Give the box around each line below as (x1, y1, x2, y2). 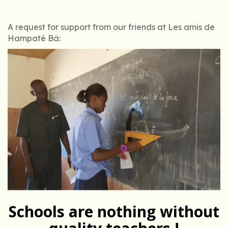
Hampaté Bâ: (8, 33, 61, 44)
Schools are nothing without (9, 201, 219, 222)
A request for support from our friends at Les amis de (8, 22, 215, 33)
